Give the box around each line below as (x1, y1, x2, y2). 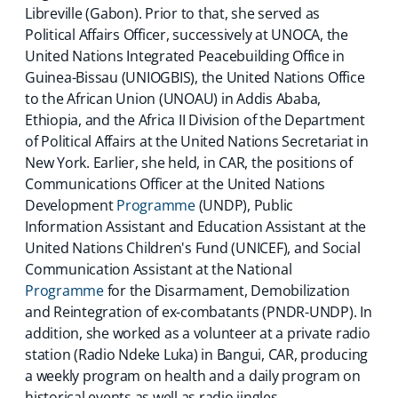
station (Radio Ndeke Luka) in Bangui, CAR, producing (25, 345, 368, 364)
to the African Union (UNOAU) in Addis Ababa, (25, 89, 321, 108)
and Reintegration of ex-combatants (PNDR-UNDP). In (25, 302, 372, 322)
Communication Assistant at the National (25, 259, 292, 279)
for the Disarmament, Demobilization (107, 281, 350, 300)
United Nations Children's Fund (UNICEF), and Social (25, 238, 361, 258)
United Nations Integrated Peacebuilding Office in (25, 46, 345, 66)
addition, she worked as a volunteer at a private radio (25, 323, 370, 343)
